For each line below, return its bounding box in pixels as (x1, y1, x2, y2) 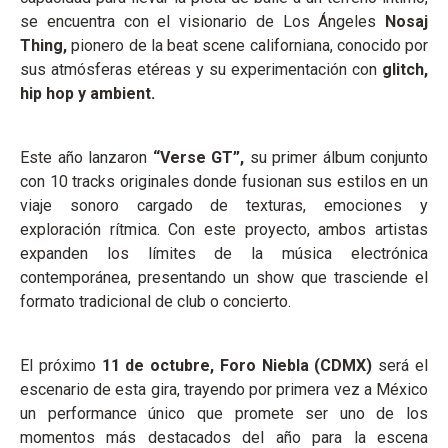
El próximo (20, 356, 102, 376)
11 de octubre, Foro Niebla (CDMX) (101, 356, 373, 376)
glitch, (382, 60, 428, 80)
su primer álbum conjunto (249, 148, 428, 168)
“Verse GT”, (147, 148, 250, 168)
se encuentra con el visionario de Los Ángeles (20, 12, 385, 32)
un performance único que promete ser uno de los (20, 404, 428, 424)
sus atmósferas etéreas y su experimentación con (20, 60, 382, 80)
